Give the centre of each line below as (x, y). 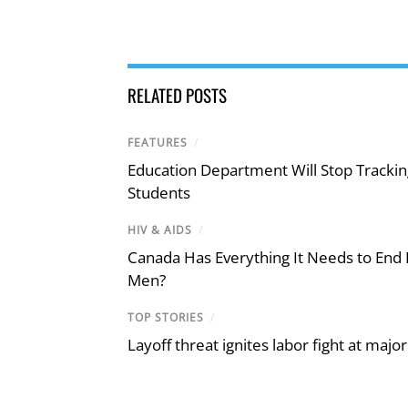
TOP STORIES (166, 318)
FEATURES (158, 142)
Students (159, 192)
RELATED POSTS (177, 94)
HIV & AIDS (160, 229)
